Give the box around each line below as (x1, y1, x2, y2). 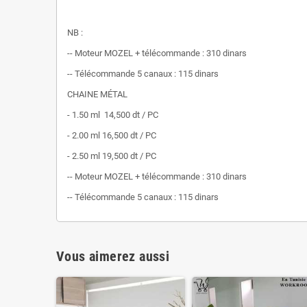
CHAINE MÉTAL (67, 88, 127, 99)
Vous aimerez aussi (56, 247, 170, 265)
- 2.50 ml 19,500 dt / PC (67, 150, 156, 161)
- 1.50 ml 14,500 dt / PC (67, 109, 158, 120)
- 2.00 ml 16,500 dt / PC (67, 130, 156, 140)
